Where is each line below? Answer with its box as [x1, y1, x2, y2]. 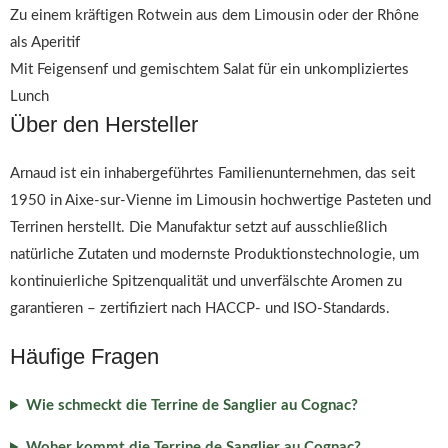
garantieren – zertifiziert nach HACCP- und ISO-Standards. [10, 301, 390, 316]
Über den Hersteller [10, 112, 198, 137]
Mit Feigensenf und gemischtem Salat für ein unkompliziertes [10, 62, 409, 77]
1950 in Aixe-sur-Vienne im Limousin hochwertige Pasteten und [10, 193, 431, 208]
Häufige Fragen [10, 344, 159, 369]
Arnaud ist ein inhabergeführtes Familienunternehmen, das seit [10, 166, 415, 181]
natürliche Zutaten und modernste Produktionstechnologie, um [10, 247, 419, 262]
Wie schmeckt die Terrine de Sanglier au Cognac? [25, 398, 358, 413]
